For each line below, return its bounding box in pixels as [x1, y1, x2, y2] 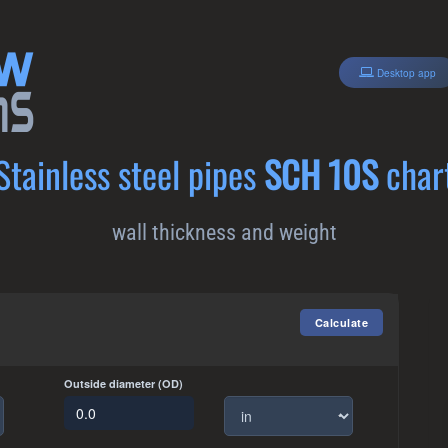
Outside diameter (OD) [64, 376, 183, 391]
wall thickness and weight [111, 220, 337, 245]
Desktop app [377, 65, 436, 80]
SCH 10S [263, 147, 378, 200]
